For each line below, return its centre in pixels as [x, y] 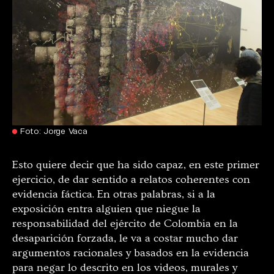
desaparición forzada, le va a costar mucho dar [125, 238]
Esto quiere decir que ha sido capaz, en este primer [136, 165]
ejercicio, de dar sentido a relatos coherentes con [131, 179]
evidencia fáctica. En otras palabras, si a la [114, 194]
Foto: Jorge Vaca [54, 130]
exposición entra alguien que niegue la [106, 209]
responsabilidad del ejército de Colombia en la [125, 223]
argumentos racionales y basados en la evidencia [131, 253]
